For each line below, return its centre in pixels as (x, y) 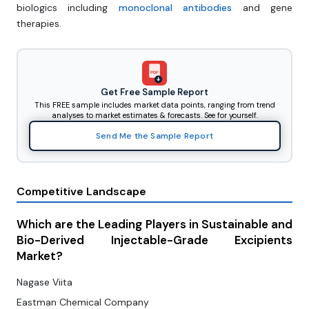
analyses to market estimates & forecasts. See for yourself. (154, 115)
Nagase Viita (44, 282)
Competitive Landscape (81, 192)
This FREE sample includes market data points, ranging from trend (154, 104)
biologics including (68, 8)
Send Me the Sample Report (154, 136)
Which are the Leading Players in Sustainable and (154, 225)
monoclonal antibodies (175, 8)
